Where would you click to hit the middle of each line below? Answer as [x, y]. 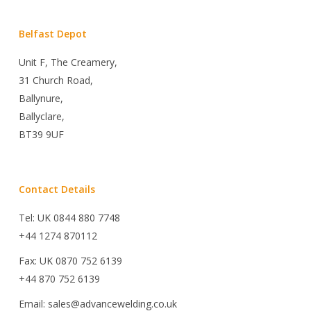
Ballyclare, [41, 117]
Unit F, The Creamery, [68, 62]
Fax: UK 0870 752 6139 [70, 261]
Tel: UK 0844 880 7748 [69, 218]
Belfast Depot [52, 34]
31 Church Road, [56, 81]
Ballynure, [41, 99]
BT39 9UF [41, 135]
